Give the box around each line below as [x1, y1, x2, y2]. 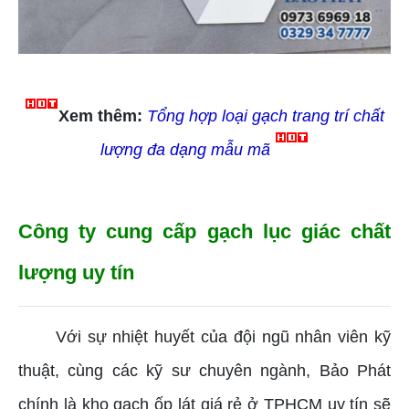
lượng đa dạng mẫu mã [100, 141, 270, 160]
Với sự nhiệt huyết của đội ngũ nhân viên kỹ [55, 328, 392, 347]
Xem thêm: [58, 107, 142, 126]
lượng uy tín [18, 261, 134, 285]
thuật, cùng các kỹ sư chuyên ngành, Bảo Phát [18, 362, 391, 381]
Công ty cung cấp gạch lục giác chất [18, 220, 391, 244]
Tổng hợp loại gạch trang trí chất [147, 107, 384, 126]
